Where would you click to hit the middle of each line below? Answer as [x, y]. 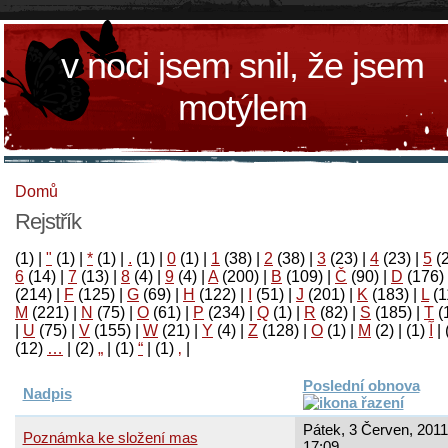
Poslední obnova [361, 385]
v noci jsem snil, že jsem [242, 65]
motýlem [242, 107]
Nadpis [47, 393]
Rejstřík [48, 221]
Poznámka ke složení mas [110, 437]
